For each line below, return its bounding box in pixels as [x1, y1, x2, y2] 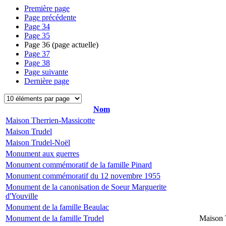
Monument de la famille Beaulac [6, 203, 109, 211]
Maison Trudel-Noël [6, 138, 70, 147]
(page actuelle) [50, 40, 98, 49]
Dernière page [24, 77, 69, 85]
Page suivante [24, 68, 68, 76]
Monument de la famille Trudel [6, 214, 104, 222]
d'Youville [6, 192, 38, 200]
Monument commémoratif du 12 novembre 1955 [6, 172, 160, 180]
